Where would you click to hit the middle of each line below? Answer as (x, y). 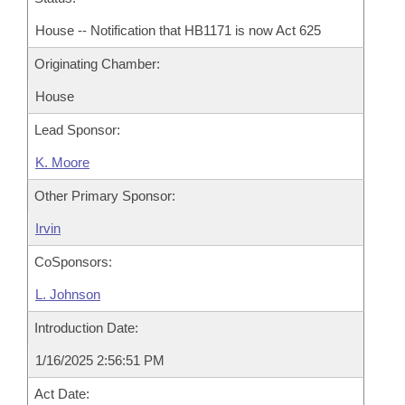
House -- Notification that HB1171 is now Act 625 (178, 30)
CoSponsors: (73, 262)
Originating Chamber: (97, 64)
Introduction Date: (86, 328)
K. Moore (62, 162)
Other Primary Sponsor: (105, 196)
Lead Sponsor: (77, 130)
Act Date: (62, 394)
